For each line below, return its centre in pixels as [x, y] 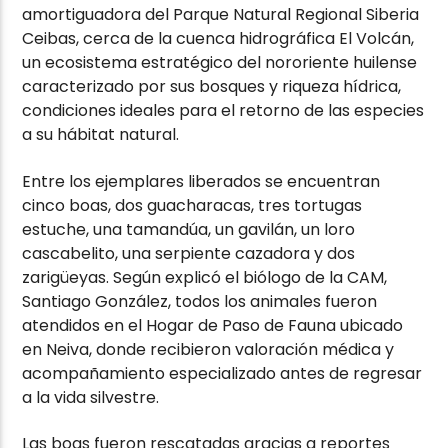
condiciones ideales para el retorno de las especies [223, 111]
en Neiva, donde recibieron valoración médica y [208, 349]
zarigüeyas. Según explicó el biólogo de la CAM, [205, 277]
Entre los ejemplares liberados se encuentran [201, 181]
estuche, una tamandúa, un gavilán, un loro [189, 229]
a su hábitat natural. [101, 135]
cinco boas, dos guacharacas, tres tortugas [192, 205]
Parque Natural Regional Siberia [296, 15]
